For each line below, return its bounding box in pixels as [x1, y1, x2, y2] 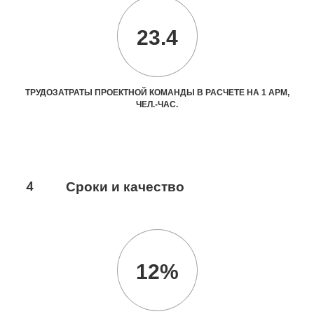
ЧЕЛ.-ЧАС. [136, 99, 178, 109]
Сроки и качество [65, 179, 184, 194]
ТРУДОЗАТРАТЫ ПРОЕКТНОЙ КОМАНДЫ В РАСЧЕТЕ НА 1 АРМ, [25, 87, 289, 97]
